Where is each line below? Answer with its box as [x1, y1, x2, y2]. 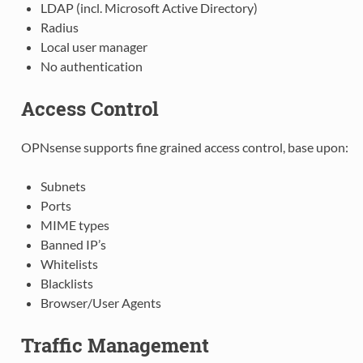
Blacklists [40, 275, 93, 291]
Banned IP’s [40, 236, 106, 252]
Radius [40, 19, 79, 36]
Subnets [40, 177, 86, 194]
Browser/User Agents [40, 294, 161, 310]
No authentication [40, 58, 143, 75]
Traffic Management [20, 331, 209, 358]
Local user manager [40, 39, 147, 55]
